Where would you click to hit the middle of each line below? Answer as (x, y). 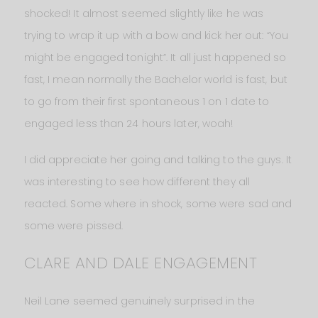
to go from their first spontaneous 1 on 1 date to (147, 102)
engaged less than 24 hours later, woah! (128, 124)
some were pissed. (73, 226)
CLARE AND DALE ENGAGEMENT (141, 263)
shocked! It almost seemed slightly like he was (144, 14)
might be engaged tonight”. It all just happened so (155, 58)
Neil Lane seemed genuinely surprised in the (139, 301)
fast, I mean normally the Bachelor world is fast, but (155, 80)
